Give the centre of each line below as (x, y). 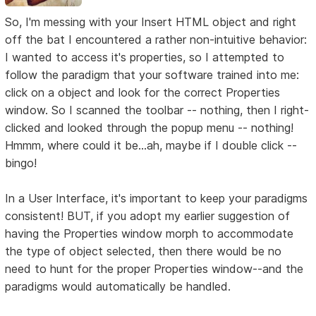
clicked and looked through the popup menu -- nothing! (150, 128)
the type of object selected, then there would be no (144, 251)
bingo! (21, 163)
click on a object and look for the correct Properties (143, 93)
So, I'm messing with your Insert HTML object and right (151, 22)
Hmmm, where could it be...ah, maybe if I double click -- (151, 146)
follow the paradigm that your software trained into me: (152, 75)
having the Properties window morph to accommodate (150, 234)
